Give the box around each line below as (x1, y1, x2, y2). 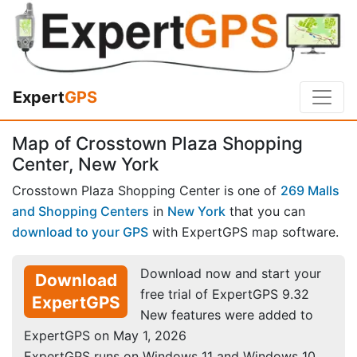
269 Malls (280, 182, 339, 198)
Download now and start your (140, 265, 321, 281)
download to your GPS (12, 223, 148, 240)
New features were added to (140, 306, 313, 323)
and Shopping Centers (12, 202, 149, 219)
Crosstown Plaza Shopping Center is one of (12, 182, 280, 198)
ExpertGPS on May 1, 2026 (24, 327, 186, 343)
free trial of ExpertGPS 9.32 (140, 285, 309, 302)
